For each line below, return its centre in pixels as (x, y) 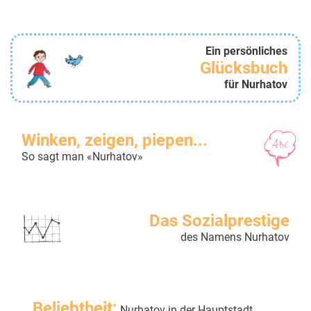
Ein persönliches (246, 51)
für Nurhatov (256, 84)
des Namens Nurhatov (235, 237)
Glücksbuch (244, 68)
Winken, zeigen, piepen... (115, 140)
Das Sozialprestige (219, 220)
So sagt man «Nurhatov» (82, 156)
